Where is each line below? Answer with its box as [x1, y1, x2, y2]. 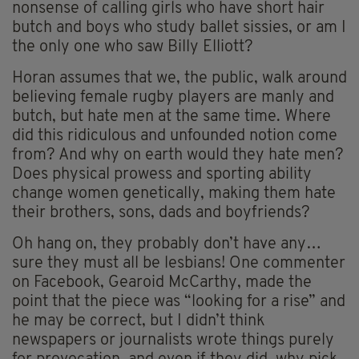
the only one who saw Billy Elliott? [12, 39, 253, 56]
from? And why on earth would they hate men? [12, 147, 344, 164]
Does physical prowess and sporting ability [12, 167, 312, 184]
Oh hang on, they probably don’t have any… [12, 236, 321, 253]
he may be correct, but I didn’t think [12, 313, 264, 330]
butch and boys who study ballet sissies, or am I [12, 20, 346, 37]
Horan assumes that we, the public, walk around [12, 71, 347, 87]
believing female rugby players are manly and [12, 90, 334, 107]
